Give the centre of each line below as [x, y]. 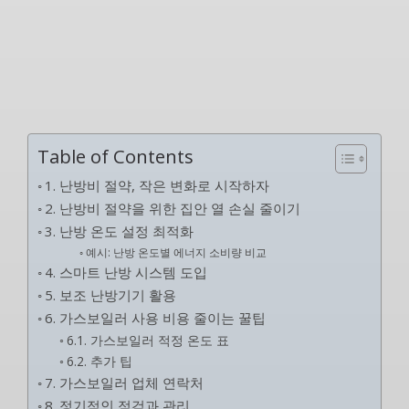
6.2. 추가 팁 [99, 361]
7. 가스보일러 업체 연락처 [125, 383]
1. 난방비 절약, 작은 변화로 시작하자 [157, 185]
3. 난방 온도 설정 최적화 [120, 231]
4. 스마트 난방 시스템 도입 [126, 272]
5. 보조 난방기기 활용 [111, 295]
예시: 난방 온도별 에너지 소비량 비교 [176, 252]
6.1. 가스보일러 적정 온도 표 [147, 340]
